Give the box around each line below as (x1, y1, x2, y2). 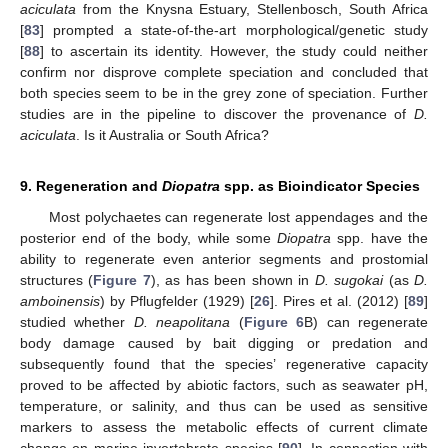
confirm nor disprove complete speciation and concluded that (20, 64, 428, 81)
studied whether (20, 314, 134, 331)
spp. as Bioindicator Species (220, 178, 420, 195)
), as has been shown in (150, 272, 315, 289)
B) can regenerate (304, 314, 429, 331)
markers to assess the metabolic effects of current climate (20, 419, 428, 436)
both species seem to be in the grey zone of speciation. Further (20, 85, 428, 102)
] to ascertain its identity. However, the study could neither (40, 43, 428, 60)
